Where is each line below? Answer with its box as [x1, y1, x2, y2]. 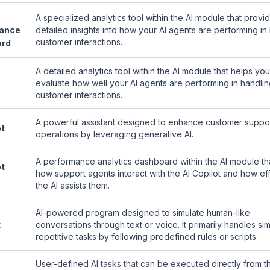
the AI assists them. [36, 180, 110, 190]
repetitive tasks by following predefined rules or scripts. [36, 231, 258, 242]
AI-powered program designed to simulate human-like [36, 207, 250, 218]
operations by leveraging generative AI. [36, 129, 193, 139]
